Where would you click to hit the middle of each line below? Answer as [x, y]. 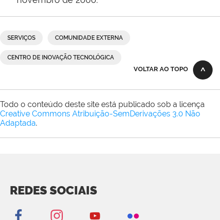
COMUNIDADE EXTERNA [89, 38]
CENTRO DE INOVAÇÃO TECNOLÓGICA [61, 58]
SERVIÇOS [21, 38]
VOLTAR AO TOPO [161, 69]
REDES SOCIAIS [54, 191]
